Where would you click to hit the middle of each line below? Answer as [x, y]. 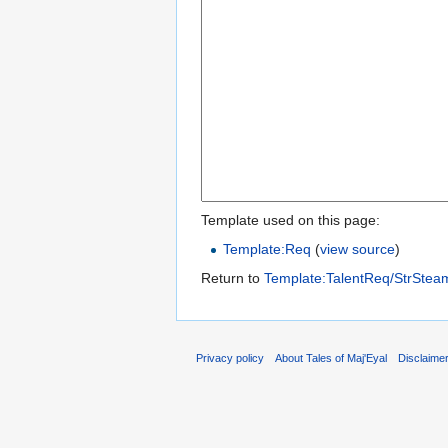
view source [358, 249]
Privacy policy [230, 357]
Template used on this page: [290, 220]
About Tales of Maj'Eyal [331, 357]
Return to [232, 278]
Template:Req [267, 249]
